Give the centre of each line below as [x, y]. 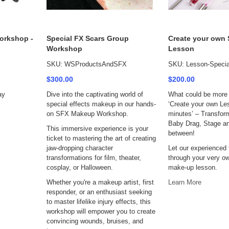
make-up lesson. [192, 167]
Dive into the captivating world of [95, 94]
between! [181, 133]
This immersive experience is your [97, 129]
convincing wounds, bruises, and [95, 221]
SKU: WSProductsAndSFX [87, 64]
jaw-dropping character [80, 148]
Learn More [185, 182]
